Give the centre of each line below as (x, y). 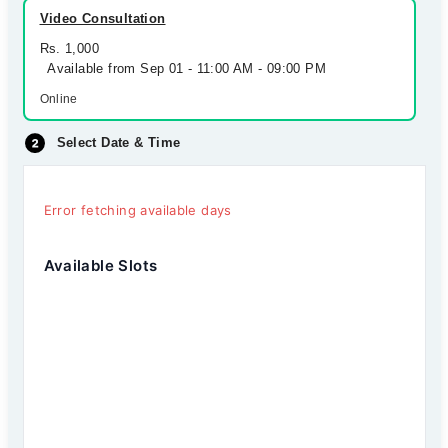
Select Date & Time (118, 142)
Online (58, 99)
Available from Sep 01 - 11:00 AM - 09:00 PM (183, 68)
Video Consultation (102, 18)
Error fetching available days (137, 210)
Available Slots (100, 265)
